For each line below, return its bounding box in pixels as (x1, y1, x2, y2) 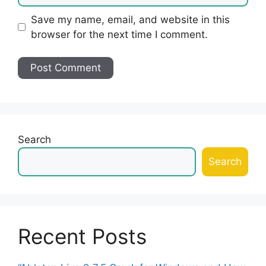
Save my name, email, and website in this (30, 13, 230, 26)
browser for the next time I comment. (30, 28, 208, 40)
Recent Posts (18, 224, 147, 249)
